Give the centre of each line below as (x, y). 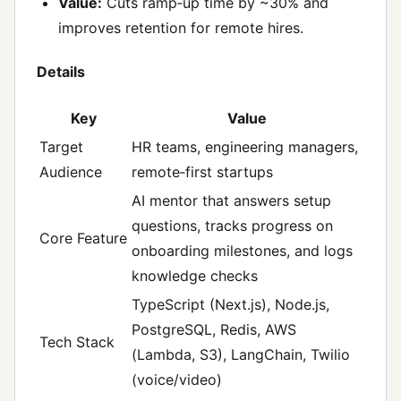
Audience (71, 172)
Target (61, 147)
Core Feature (83, 239)
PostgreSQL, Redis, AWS (214, 330)
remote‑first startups (202, 172)
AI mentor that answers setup (231, 201)
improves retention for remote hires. (181, 27)
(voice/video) (177, 380)
